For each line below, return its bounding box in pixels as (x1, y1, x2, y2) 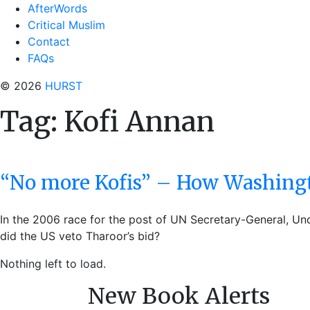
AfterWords (28, 1, 87, 15)
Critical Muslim (28, 18, 105, 32)
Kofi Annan (64, 104, 215, 139)
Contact (28, 35, 70, 48)
